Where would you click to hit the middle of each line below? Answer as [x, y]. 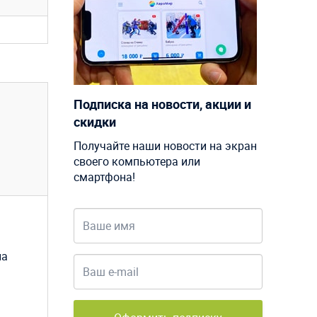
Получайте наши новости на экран [165, 145]
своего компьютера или [137, 161]
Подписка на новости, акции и [162, 104]
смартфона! [104, 177]
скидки [94, 121]
